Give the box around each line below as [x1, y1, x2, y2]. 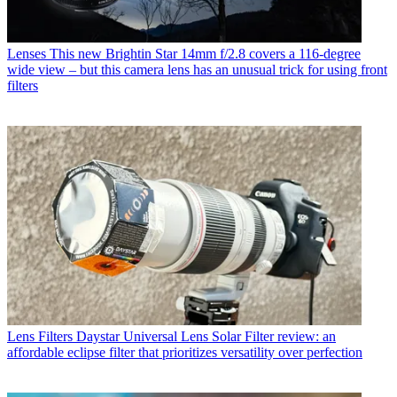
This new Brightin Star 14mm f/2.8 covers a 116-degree [50, 46, 361, 62]
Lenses [7, 46, 46, 62]
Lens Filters [7, 329, 73, 345]
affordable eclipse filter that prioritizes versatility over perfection [7, 345, 362, 361]
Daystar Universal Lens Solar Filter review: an [76, 329, 336, 345]
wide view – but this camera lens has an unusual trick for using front [7, 62, 387, 78]
